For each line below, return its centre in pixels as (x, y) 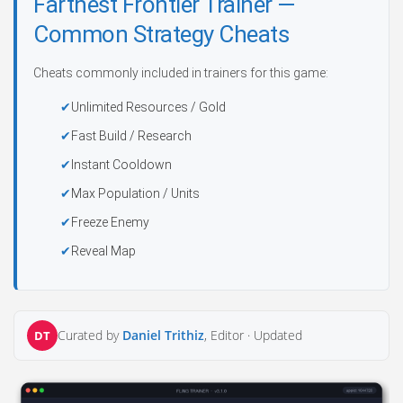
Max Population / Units (135, 193)
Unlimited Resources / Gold (148, 107)
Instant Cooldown (121, 165)
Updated (278, 335)
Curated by (90, 335)
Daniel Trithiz (163, 335)
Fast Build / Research (131, 136)
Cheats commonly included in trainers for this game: (181, 73)
